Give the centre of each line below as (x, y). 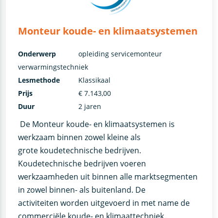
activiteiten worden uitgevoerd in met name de (104, 203)
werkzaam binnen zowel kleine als (79, 137)
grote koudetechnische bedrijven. (79, 150)
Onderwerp (37, 54)
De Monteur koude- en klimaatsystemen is (96, 124)
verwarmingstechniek (53, 67)
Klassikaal (94, 80)
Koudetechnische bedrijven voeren (82, 163)
